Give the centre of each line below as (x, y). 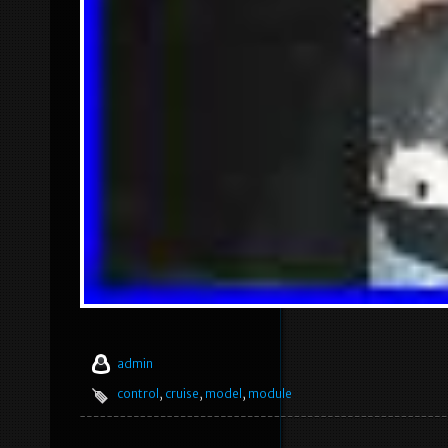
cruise (182, 394)
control (138, 394)
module (270, 394)
